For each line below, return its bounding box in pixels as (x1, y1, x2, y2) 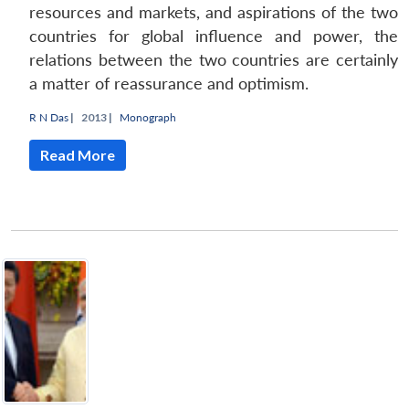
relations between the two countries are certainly (29, 49, 398, 69)
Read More (40, 145, 115, 163)
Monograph (120, 110, 176, 124)
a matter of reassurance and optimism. (29, 73, 309, 93)
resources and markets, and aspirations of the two (29, 2, 398, 22)
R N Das (29, 110, 68, 124)
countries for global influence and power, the (29, 26, 398, 46)
